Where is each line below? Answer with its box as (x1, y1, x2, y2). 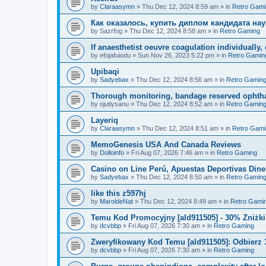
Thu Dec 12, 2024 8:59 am (142, 3, 218, 10)
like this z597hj (91, 189, 146, 198)
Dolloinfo (100, 149, 124, 156)
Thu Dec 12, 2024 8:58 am (129, 27, 206, 34)
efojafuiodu (100, 52, 131, 59)
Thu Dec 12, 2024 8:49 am (140, 198, 217, 205)
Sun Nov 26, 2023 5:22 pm (138, 52, 214, 59)
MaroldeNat (100, 198, 133, 205)
